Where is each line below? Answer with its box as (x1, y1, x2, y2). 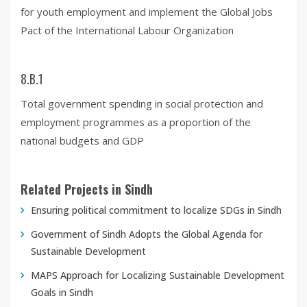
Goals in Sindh (31, 285, 93, 299)
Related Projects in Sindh (21, 180, 153, 198)
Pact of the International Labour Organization (21, 23, 234, 37)
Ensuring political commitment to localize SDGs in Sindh (31, 203, 282, 217)
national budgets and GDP (21, 133, 144, 147)
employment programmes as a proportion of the (21, 114, 251, 129)
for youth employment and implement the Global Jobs (21, 4, 273, 19)
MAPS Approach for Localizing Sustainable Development (31, 268, 284, 282)
